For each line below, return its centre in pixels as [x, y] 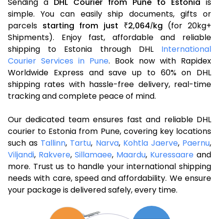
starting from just [83, 25]
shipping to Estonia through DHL [85, 49]
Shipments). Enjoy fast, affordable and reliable [109, 37]
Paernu [196, 143]
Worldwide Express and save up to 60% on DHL [109, 72]
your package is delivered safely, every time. [93, 190]
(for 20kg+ [187, 25]
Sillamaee [93, 154]
